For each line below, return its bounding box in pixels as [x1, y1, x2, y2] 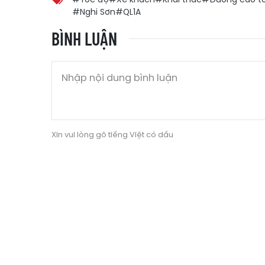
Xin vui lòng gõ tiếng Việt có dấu [51, 129, 173, 141]
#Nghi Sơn [72, 6, 115, 18]
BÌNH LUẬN [51, 28, 117, 50]
